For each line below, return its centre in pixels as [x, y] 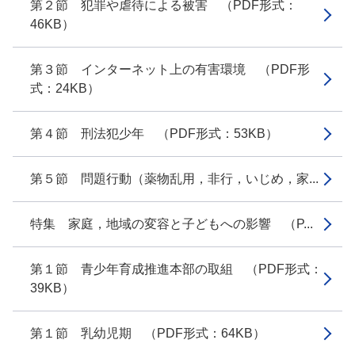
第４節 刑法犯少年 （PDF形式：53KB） [154, 134]
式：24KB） [65, 88]
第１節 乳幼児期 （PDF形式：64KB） [148, 333]
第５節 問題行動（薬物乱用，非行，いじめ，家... [174, 179]
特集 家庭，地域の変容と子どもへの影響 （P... [172, 224]
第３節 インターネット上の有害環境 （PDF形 [170, 69]
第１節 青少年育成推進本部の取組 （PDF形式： [176, 269]
